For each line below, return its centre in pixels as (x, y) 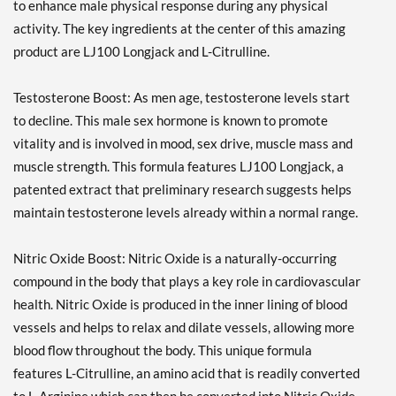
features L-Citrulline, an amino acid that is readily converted (187, 373)
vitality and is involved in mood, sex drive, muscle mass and (183, 144)
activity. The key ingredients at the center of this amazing (179, 29)
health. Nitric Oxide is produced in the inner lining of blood (180, 305)
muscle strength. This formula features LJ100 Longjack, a (179, 167)
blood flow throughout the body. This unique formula (163, 350)
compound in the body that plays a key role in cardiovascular (187, 282)
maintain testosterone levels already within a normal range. (186, 213)
